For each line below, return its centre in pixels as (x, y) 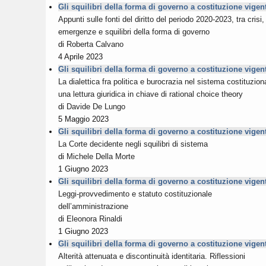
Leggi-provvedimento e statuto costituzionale (135, 194)
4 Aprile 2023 (80, 56)
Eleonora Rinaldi (94, 218)
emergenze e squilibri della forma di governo (134, 31)
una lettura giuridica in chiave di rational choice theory (151, 94)
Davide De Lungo (96, 106)
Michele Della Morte (101, 156)
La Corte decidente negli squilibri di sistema (133, 144)
